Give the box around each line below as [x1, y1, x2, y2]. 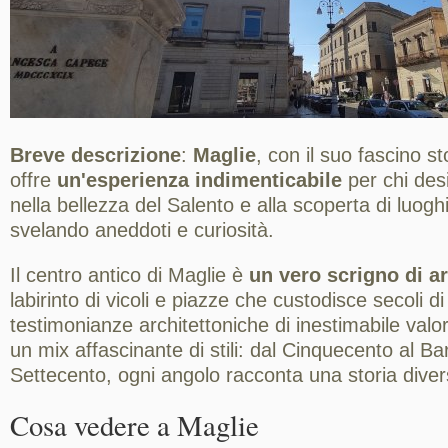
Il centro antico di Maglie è [10, 264, 249, 286]
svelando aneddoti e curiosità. [10, 219, 274, 241]
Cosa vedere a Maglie [10, 406, 259, 444]
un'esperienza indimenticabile [57, 169, 342, 191]
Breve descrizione [10, 144, 181, 166]
